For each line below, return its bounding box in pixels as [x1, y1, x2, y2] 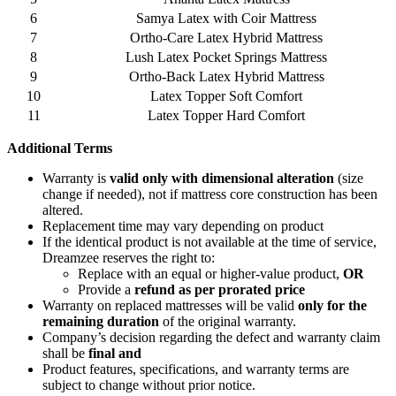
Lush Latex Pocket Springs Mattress [126, 49, 327, 65]
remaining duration [42, 314, 163, 330]
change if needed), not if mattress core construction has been [42, 187, 377, 202]
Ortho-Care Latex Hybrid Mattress [130, 30, 323, 46]
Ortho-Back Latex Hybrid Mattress [128, 69, 324, 85]
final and [88, 346, 141, 362]
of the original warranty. [163, 314, 296, 330]
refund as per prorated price [134, 282, 305, 298]
